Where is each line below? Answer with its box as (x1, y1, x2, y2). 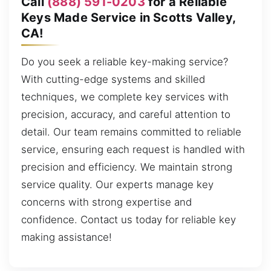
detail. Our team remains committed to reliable (21, 126, 241, 139)
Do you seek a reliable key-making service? (21, 56, 228, 68)
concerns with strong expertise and (21, 196, 192, 209)
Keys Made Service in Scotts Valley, (21, 10, 236, 25)
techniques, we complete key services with (21, 91, 229, 103)
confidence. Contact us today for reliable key (21, 214, 236, 226)
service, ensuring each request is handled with (21, 143, 245, 156)
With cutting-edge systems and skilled (21, 73, 205, 86)
